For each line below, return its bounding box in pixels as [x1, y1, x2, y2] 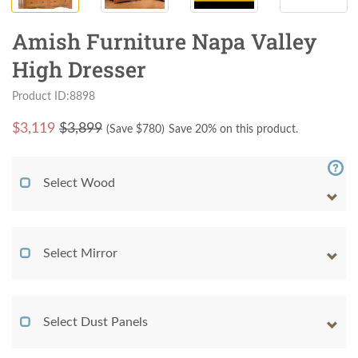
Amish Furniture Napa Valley [12, 27, 316, 56]
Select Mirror [43, 247, 117, 261]
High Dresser [12, 55, 146, 84]
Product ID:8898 [12, 90, 95, 103]
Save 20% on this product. [169, 124, 298, 136]
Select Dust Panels [43, 316, 148, 329]
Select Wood [43, 177, 115, 190]
